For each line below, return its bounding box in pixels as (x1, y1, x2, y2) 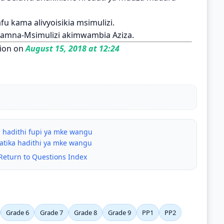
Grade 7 (40, 207, 63, 217)
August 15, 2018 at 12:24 (23, 42, 119, 54)
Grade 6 (6, 207, 29, 217)
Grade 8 (74, 207, 97, 217)
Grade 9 (108, 207, 131, 217)
